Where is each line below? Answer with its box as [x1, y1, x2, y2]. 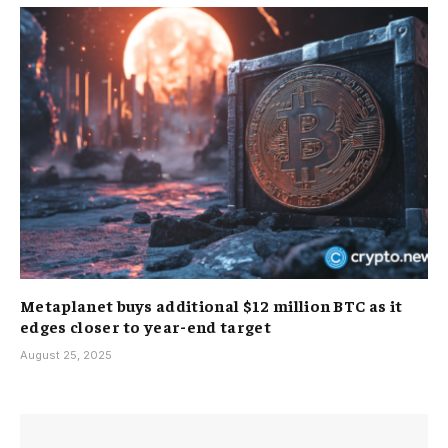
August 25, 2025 [20, 347, 112, 362]
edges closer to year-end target [20, 315, 275, 336]
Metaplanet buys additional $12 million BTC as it [20, 294, 403, 315]
